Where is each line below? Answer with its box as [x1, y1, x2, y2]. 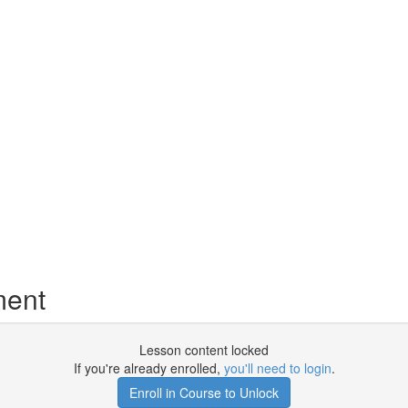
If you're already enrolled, [73, 359, 224, 377]
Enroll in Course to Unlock [129, 383, 279, 402]
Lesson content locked [139, 341, 269, 359]
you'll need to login [223, 359, 331, 377]
